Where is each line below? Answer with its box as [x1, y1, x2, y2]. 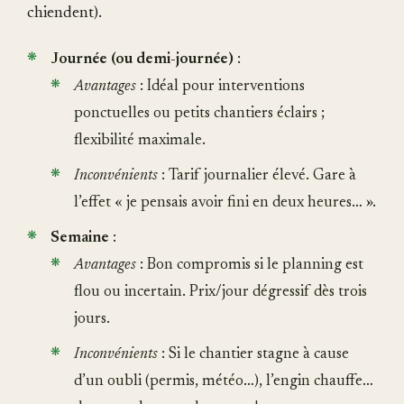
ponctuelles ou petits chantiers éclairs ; [74, 106, 325, 123]
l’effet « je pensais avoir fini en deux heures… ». [74, 196, 376, 212]
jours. [74, 312, 110, 328]
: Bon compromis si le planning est [136, 258, 363, 274]
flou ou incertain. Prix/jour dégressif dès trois [74, 285, 367, 301]
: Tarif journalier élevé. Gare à [158, 169, 356, 185]
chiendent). [27, 5, 102, 23]
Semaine [50, 231, 109, 247]
